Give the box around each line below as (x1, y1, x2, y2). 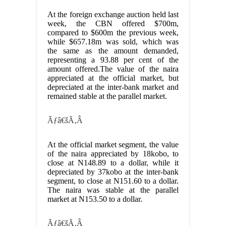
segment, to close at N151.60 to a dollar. (47, 177, 179, 186)
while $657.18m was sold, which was (47, 37, 179, 46)
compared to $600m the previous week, (47, 28, 179, 37)
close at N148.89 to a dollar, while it (47, 158, 179, 167)
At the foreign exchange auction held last (47, 10, 179, 19)
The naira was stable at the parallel (47, 186, 179, 195)
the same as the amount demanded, (47, 46, 179, 55)
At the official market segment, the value (47, 140, 179, 149)
